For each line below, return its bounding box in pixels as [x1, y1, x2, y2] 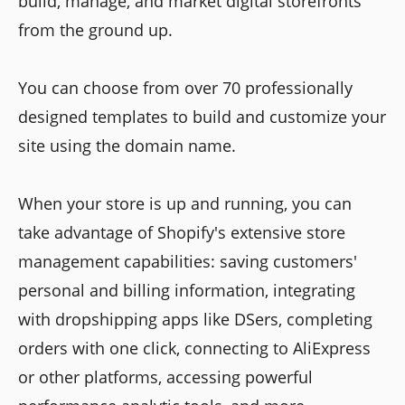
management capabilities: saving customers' [18, 250, 357, 273]
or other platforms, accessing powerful [18, 366, 313, 389]
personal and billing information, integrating [18, 279, 355, 302]
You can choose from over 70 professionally [18, 77, 353, 99]
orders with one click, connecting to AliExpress [18, 337, 371, 360]
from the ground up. [18, 19, 173, 42]
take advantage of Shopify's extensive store [18, 221, 345, 244]
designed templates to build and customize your [18, 106, 386, 128]
